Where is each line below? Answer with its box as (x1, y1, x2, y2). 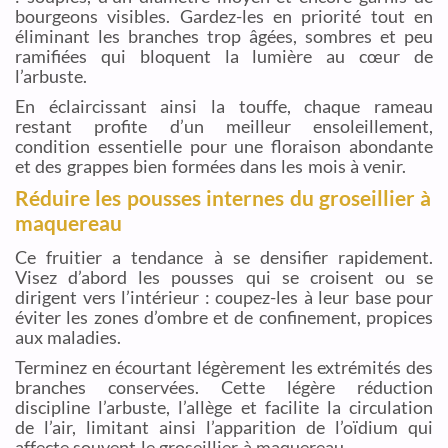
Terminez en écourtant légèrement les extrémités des (15, 355, 433, 378)
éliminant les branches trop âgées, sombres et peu (15, 25, 433, 48)
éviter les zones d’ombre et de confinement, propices (15, 305, 433, 328)
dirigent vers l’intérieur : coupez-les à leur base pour (15, 285, 433, 308)
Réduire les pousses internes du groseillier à (15, 184, 432, 211)
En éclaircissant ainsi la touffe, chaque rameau (15, 94, 433, 117)
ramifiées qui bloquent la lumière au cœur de (15, 45, 433, 68)
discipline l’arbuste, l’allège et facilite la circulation (15, 395, 433, 418)
